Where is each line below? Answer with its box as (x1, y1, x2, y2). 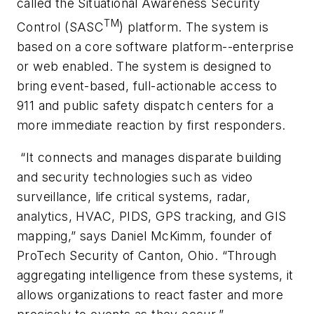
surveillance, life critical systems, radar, (17, 189, 251, 204)
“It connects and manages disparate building (17, 149, 282, 165)
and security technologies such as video (17, 169, 253, 184)
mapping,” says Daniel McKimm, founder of (17, 228, 272, 243)
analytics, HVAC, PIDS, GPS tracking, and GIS (17, 208, 287, 224)
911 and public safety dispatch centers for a (17, 98, 274, 114)
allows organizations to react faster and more (17, 287, 283, 302)
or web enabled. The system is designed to (17, 59, 272, 74)
